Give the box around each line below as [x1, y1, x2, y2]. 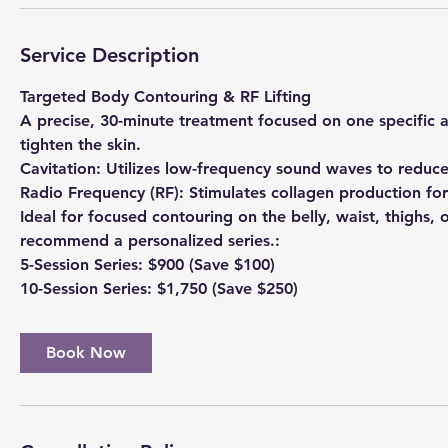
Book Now [46, 342, 126, 362]
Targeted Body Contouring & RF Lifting [20, 86, 311, 106]
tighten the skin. [20, 134, 141, 154]
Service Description [20, 42, 199, 67]
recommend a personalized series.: [20, 230, 280, 250]
